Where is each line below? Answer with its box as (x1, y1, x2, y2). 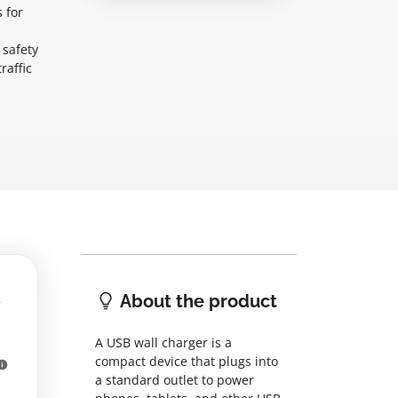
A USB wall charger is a (95, 334, 232, 352)
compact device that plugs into (95, 353, 278, 370)
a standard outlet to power (95, 371, 254, 389)
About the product (116, 291, 277, 312)
